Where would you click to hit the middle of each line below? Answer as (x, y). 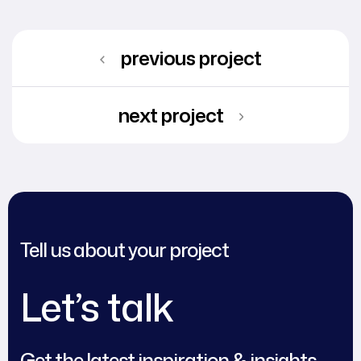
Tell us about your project (124, 249)
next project (170, 115)
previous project (191, 58)
